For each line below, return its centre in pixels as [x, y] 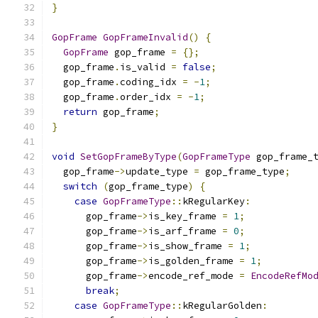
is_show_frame [188, 246]
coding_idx [151, 82]
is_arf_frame [185, 231]
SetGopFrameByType [128, 157]
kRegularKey [214, 201]
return [80, 112]
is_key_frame [185, 216]
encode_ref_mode [194, 276]
